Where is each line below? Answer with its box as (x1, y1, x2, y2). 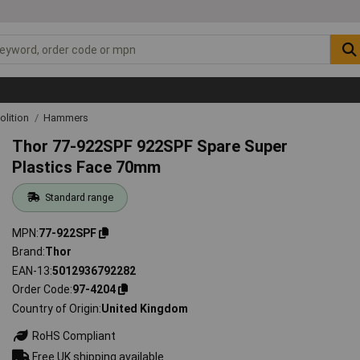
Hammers (43, 111, 88, 124)
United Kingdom (101, 301, 189, 315)
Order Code (12, 283, 71, 297)
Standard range (44, 190, 113, 203)
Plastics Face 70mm (12, 157, 162, 177)
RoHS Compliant (30, 329, 117, 342)
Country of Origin (12, 301, 100, 315)
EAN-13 (12, 264, 51, 277)
